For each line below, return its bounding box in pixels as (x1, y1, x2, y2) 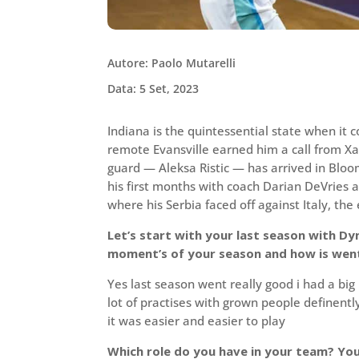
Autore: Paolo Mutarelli (107, 54, 236, 71)
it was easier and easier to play (107, 312, 286, 329)
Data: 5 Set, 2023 (107, 81, 200, 96)
